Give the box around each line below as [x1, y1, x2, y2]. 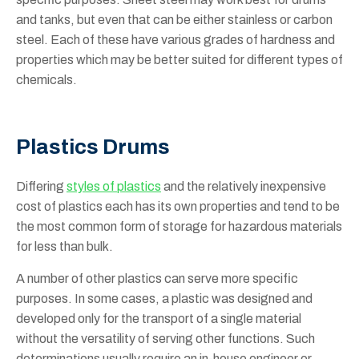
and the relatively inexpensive [161, 179, 326, 194]
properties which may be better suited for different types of [16, 53, 343, 67]
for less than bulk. [16, 240, 118, 254]
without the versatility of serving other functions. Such [16, 332, 315, 346]
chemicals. [16, 73, 79, 87]
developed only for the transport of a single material [16, 312, 301, 326]
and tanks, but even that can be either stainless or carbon [16, 13, 333, 27]
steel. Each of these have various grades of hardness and [16, 33, 335, 47]
